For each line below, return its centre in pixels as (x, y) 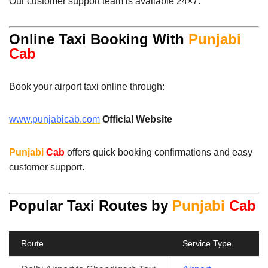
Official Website (137, 119)
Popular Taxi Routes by (91, 205)
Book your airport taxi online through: (87, 86)
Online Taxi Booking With (99, 39)
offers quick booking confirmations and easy (159, 152)
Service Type (207, 243)
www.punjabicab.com (54, 119)
